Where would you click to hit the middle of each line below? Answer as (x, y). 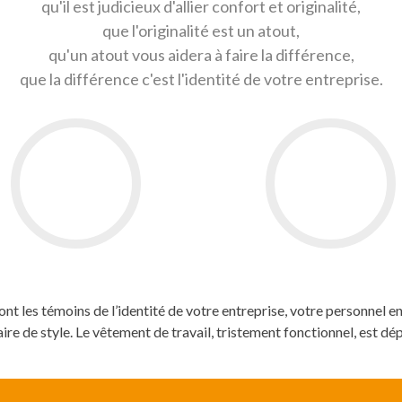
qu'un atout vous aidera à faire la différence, (201, 55)
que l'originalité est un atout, (201, 31)
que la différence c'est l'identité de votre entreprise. (201, 79)
